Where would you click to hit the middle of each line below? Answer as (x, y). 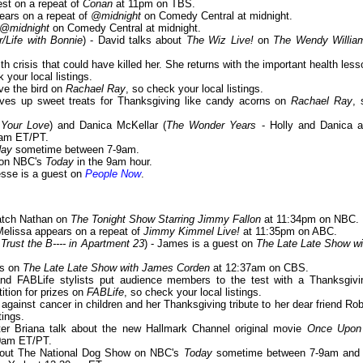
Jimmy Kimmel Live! (192, 232)
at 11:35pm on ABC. (288, 232)
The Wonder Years (211, 126)
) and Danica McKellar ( (108, 126)
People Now (113, 174)
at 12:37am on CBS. (259, 268)
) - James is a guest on (200, 244)
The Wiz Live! (220, 41)
